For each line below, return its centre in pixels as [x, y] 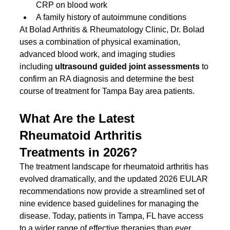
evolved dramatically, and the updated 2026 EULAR [115, 179]
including [37, 66]
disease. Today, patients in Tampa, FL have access [113, 216]
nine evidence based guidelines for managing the [110, 203]
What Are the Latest [79, 118]
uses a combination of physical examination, [101, 42]
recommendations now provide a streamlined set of [113, 191]
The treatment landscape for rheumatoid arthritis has [115, 166]
